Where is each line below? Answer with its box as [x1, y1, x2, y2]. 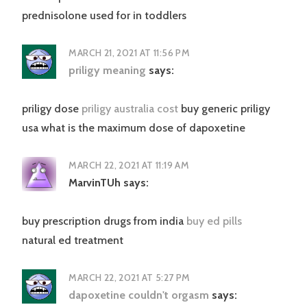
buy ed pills [186, 214, 242, 228]
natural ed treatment [22, 234, 123, 247]
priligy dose [22, 102, 82, 116]
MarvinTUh [69, 176, 121, 190]
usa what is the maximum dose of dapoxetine [22, 121, 245, 135]
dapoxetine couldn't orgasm [69, 288, 210, 302]
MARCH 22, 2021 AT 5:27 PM [69, 271, 191, 284]
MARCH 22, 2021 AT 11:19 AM [69, 159, 190, 172]
